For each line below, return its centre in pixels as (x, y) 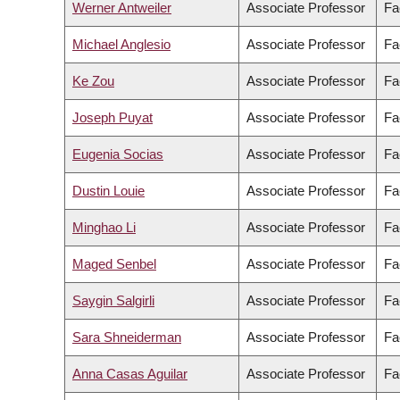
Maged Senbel (114, 264)
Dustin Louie (108, 191)
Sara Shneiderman (127, 337)
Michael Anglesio (121, 45)
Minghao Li (104, 228)
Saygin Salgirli (113, 301)
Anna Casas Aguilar (130, 374)
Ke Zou (93, 81)
